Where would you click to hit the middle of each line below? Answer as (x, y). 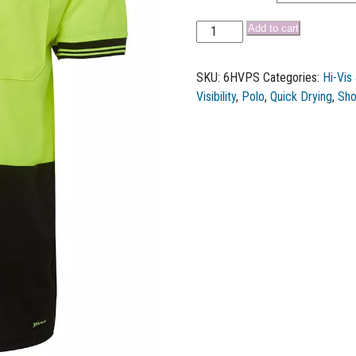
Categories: (293, 77)
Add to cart (273, 28)
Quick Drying (302, 97)
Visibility (217, 97)
